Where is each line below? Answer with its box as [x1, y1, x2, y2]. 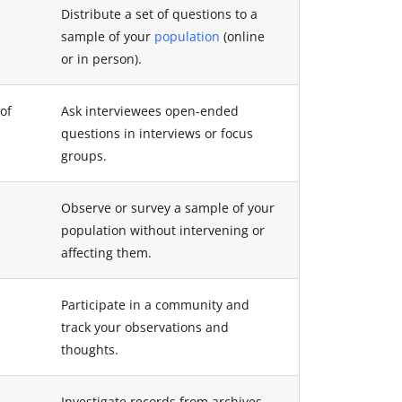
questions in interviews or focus [61, 124, 253, 142]
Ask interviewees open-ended [61, 101, 239, 119]
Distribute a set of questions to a [61, 4, 258, 22]
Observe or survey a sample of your [61, 198, 275, 216]
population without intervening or [61, 221, 265, 239]
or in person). [61, 49, 142, 67]
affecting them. [61, 243, 152, 261]
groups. [61, 146, 107, 164]
